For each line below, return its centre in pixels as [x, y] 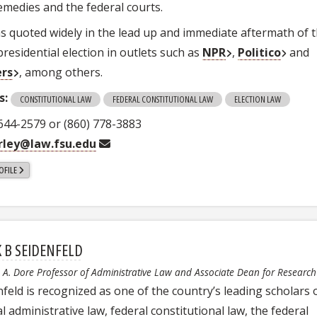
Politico [259, 53]
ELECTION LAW [258, 99]
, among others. [60, 73]
